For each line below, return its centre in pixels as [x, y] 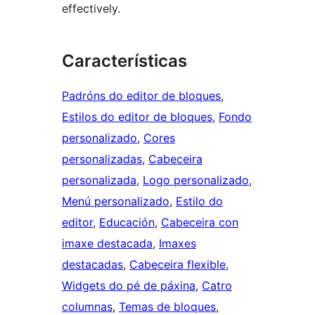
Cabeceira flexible [178, 264]
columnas [87, 306]
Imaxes [178, 243]
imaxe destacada [107, 243]
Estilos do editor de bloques [137, 116]
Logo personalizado [196, 180]
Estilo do [199, 201]
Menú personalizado [116, 201]
